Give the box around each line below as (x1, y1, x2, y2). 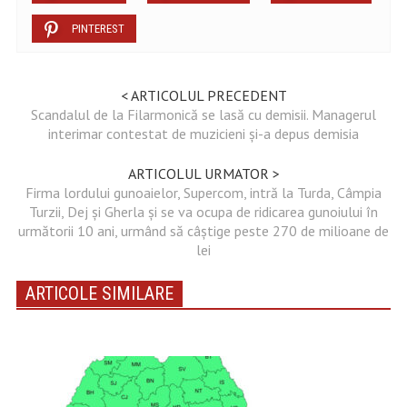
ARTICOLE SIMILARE (25, 282, 174, 304)
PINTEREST (71, 21, 124, 35)
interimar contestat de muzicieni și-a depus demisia (48, 124, 359, 143)
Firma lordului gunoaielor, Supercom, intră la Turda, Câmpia (25, 183, 382, 202)
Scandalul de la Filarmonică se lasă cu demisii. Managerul (31, 104, 376, 124)
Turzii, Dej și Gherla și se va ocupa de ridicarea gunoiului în (29, 202, 378, 221)
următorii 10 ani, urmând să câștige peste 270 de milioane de (18, 221, 389, 240)
